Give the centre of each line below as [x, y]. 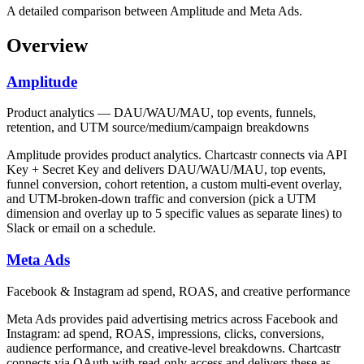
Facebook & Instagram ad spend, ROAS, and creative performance [178, 291]
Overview [47, 45]
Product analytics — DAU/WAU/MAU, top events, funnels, [161, 113]
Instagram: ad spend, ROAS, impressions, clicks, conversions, [165, 333]
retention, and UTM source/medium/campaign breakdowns [158, 128]
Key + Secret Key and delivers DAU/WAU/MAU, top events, [166, 170]
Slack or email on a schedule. [81, 228]
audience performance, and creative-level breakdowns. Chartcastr [173, 348]
